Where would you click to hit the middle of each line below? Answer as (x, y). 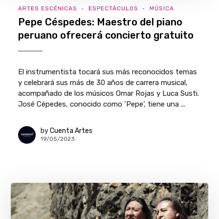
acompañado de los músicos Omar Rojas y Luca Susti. (109, 93)
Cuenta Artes (71, 131)
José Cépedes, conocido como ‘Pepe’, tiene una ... (102, 104)
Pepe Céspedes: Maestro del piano (100, 22)
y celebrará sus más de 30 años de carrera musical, (103, 82)
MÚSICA (162, 8)
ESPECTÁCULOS (114, 8)
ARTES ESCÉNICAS (48, 8)
